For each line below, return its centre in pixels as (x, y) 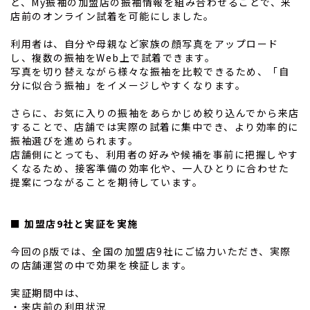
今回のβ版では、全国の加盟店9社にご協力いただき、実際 (151, 252)
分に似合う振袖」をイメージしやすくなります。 (128, 85)
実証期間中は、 (48, 293)
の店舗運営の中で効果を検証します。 (101, 265)
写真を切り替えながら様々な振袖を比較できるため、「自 (150, 72)
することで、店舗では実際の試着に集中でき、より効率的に (155, 127)
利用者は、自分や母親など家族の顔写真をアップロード (145, 44)
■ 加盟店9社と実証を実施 (74, 224)
